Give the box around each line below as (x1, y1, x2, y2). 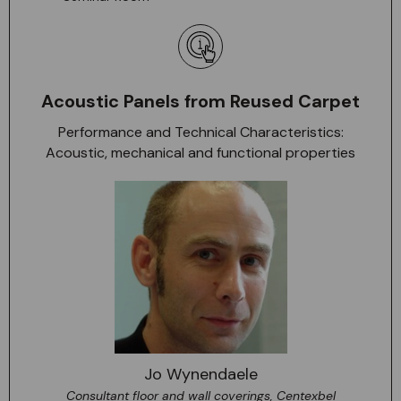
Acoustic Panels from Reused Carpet (41, 90, 360, 113)
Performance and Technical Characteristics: (57, 123, 344, 141)
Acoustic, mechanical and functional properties (46, 143, 355, 162)
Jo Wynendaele (143, 363, 258, 385)
